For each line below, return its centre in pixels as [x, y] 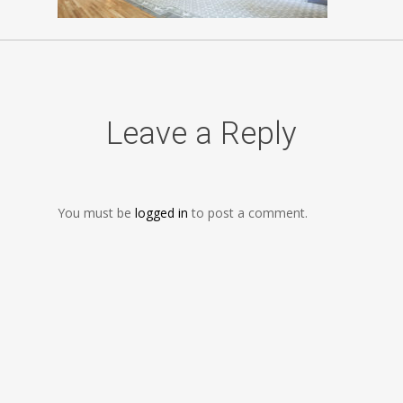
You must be [96, 213]
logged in [161, 213]
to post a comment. [248, 213]
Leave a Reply [201, 134]
